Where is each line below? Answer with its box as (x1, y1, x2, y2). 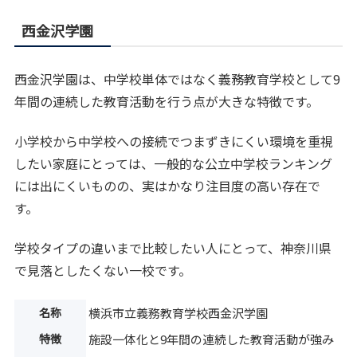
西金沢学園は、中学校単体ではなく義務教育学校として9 (14, 69, 341, 88)
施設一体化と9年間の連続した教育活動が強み (88, 330, 335, 347)
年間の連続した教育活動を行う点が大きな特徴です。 (14, 91, 320, 111)
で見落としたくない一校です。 (14, 261, 192, 280)
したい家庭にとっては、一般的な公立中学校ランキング (14, 153, 333, 173)
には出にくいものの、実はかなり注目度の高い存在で (14, 175, 321, 195)
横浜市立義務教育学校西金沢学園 (88, 304, 269, 321)
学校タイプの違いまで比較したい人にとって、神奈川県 (14, 238, 332, 258)
